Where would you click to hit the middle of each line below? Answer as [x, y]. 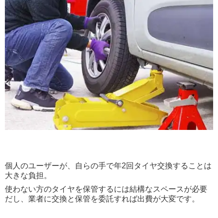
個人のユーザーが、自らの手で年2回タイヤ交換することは [108, 166]
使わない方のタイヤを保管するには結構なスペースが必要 [106, 189]
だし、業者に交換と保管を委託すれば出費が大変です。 [102, 199]
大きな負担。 [28, 176]
